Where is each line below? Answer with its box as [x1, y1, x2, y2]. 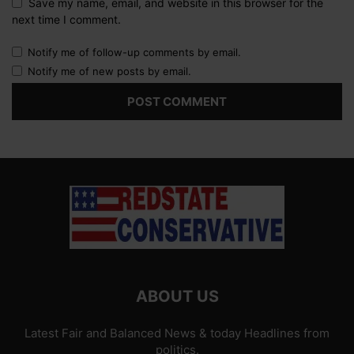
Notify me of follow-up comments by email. [28, 46, 241, 59]
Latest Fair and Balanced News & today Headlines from [24, 326, 330, 341]
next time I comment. [12, 13, 121, 27]
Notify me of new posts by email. [28, 65, 191, 78]
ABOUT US [135, 287, 219, 307]
